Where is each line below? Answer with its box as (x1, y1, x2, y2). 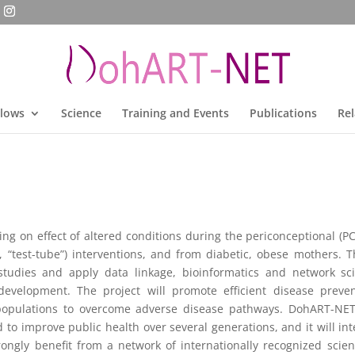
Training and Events (121, 105, 229, 120)
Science (60, 105, 101, 120)
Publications (249, 105, 317, 120)
